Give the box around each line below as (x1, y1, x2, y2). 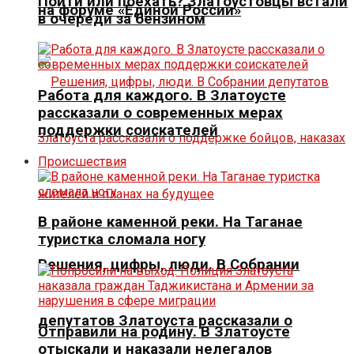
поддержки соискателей (38, 121, 218, 139)
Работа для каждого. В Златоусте (38, 86, 286, 104)
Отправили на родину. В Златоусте (38, 322, 290, 341)
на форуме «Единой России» (38, 2, 241, 20)
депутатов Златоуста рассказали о (38, 311, 292, 330)
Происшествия (38, 153, 126, 169)
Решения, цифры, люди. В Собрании (38, 255, 299, 273)
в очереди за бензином (38, 9, 205, 28)
